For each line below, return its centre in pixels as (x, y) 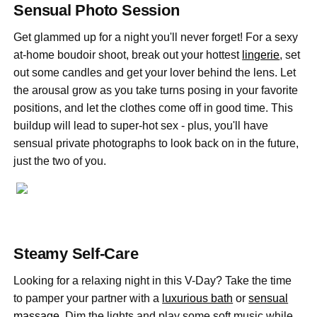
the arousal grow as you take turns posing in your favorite (156, 91)
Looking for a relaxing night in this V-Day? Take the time (153, 281)
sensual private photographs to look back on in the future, (156, 144)
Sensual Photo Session (97, 11)
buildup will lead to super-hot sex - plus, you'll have (141, 126)
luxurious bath (198, 299)
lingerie (261, 55)
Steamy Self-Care (76, 254)
